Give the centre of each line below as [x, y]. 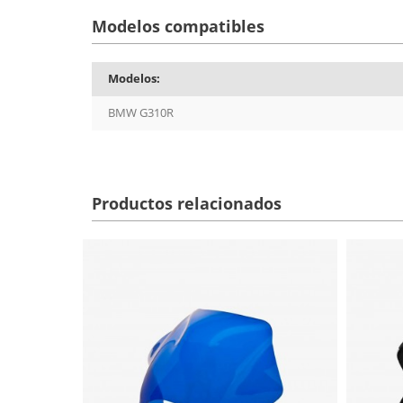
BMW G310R [141, 113]
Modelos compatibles [178, 27]
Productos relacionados [187, 204]
